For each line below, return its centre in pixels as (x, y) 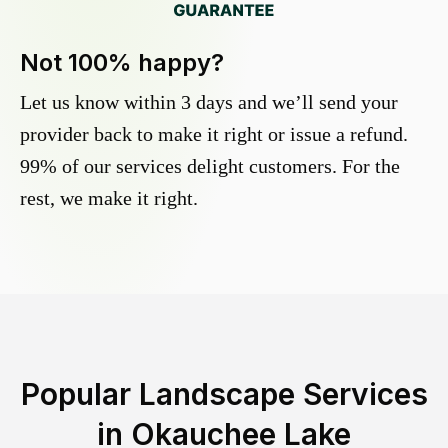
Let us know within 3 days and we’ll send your (209, 102)
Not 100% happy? (122, 63)
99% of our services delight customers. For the (210, 166)
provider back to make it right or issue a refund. (214, 134)
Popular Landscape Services (224, 394)
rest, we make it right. (109, 198)
